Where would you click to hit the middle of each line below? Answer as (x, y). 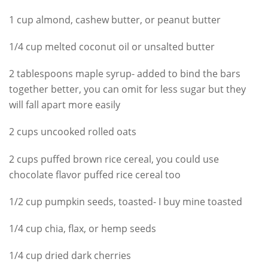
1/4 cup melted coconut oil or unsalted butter (112, 47)
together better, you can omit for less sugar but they (127, 89)
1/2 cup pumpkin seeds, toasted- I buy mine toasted (126, 201)
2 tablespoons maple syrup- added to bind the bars (125, 74)
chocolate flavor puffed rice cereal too (95, 174)
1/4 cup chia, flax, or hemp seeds (83, 229)
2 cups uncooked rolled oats (73, 132)
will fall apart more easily (65, 105)
